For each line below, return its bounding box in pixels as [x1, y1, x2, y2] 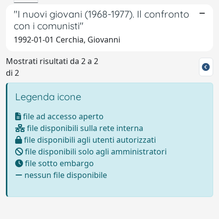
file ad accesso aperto [21, 110, 104, 122]
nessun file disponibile [22, 169, 107, 180]
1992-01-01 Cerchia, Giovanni [14, 34, 120, 45]
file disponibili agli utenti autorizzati [22, 134, 156, 145]
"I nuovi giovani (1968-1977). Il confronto [14, 7, 189, 20]
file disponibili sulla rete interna [25, 122, 143, 133]
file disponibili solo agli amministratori [23, 146, 167, 157]
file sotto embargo [23, 157, 94, 169]
